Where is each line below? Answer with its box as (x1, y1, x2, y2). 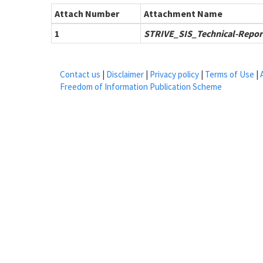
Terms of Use (205, 69, 254, 80)
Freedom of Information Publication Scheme (60, 81, 222, 92)
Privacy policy (150, 69, 199, 80)
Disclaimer (106, 69, 144, 80)
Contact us (60, 69, 100, 80)
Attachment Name (144, 8, 222, 19)
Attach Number (55, 8, 119, 19)
